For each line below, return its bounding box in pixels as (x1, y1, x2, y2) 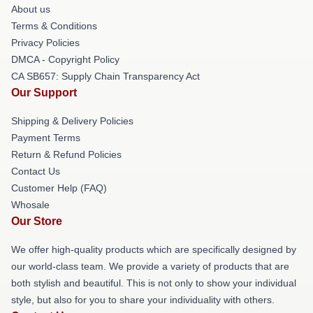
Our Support (11, 87, 77, 99)
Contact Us (11, 166, 60, 177)
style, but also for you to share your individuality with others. (11, 294, 275, 305)
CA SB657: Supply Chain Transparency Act (11, 71, 200, 82)
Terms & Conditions (11, 20, 97, 31)
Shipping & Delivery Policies (11, 115, 133, 126)
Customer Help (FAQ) (11, 182, 107, 194)
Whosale (11, 199, 50, 210)
